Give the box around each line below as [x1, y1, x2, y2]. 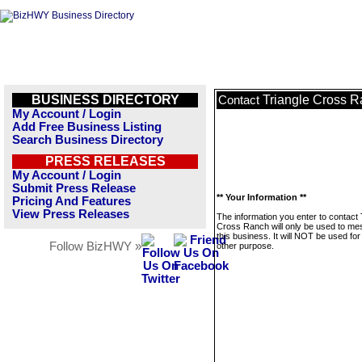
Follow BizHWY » [49, 240, 141, 253]
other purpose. [217, 241, 274, 250]
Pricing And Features [12, 195, 131, 208]
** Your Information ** [217, 192, 306, 202]
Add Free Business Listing [12, 120, 162, 133]
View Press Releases [12, 208, 129, 221]
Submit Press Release [12, 182, 136, 195]
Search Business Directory [12, 133, 163, 146]
